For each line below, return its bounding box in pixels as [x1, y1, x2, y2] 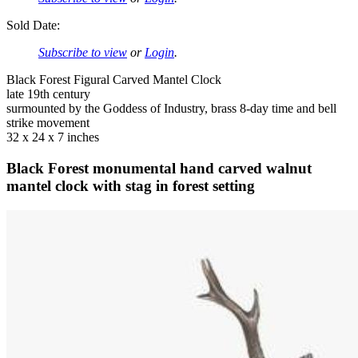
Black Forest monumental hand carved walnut [6, 159, 312, 177]
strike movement [6, 116, 89, 130]
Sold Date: [6, 18, 60, 33]
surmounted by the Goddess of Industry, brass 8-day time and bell [6, 101, 336, 116]
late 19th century [6, 87, 90, 101]
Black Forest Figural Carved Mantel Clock [6, 73, 221, 87]
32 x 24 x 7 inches [6, 130, 99, 145]
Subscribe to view [38, 46, 127, 60]
